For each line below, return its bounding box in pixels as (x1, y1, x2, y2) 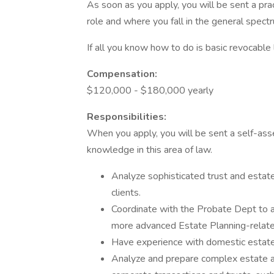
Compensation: (87, 67, 157, 81)
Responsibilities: (87, 110, 166, 124)
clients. (111, 186, 141, 199)
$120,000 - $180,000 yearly (87, 84, 213, 97)
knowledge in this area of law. (87, 143, 212, 157)
